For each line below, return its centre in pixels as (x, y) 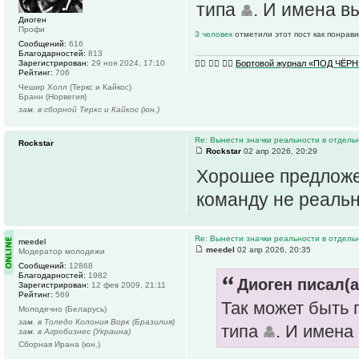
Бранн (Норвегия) (52, 97)
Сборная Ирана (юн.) (59, 345)
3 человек (215, 34)
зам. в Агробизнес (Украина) (75, 332)
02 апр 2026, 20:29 (279, 151)
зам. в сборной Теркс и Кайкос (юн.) (89, 110)
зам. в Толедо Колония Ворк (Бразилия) (97, 322)
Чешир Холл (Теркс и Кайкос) (75, 87)
